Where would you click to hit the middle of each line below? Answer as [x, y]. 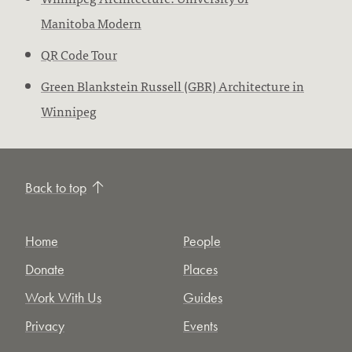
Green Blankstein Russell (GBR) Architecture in [172, 86]
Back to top [56, 187]
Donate [45, 269]
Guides [203, 297]
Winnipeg [69, 111]
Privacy [45, 326]
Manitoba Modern [91, 23]
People [202, 241]
